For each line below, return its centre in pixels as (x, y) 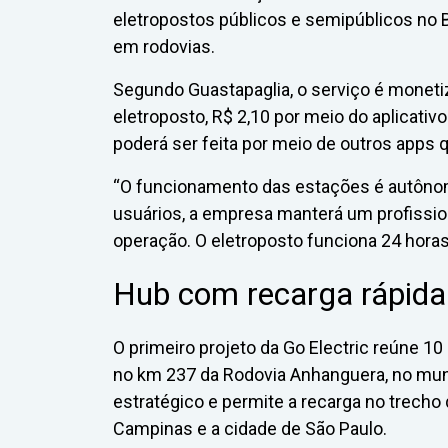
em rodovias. (164, 47)
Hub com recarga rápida (279, 294)
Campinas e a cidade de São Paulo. (250, 429)
